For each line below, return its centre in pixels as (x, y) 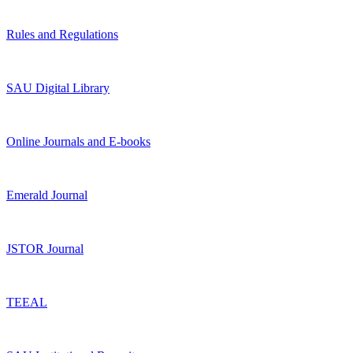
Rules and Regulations (62, 35)
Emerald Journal (47, 195)
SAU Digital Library (58, 88)
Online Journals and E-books (78, 142)
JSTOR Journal (45, 249)
